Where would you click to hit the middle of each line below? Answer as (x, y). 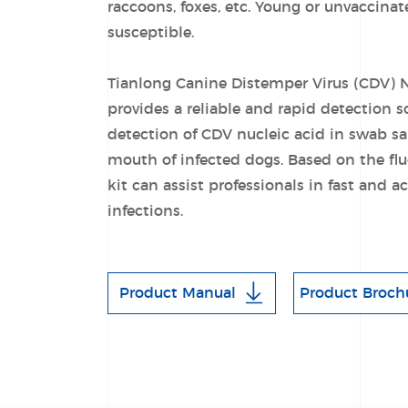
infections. (145, 211)
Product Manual (178, 293)
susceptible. (153, 33)
